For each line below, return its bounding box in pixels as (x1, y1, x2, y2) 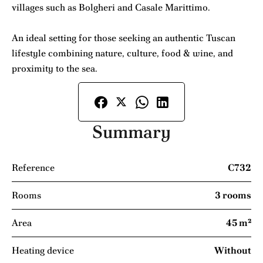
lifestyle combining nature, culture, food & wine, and (12, 46, 233, 59)
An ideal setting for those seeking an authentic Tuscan (12, 31, 235, 44)
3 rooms (215, 188, 251, 201)
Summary (92, 120, 171, 143)
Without (214, 244, 251, 257)
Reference (12, 161, 55, 174)
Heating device (12, 244, 74, 257)
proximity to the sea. (12, 62, 97, 75)
